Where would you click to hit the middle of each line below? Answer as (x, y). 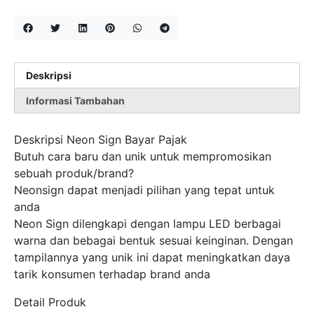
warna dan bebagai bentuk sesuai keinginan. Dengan (153, 241)
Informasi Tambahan (75, 100)
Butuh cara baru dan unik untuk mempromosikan (143, 157)
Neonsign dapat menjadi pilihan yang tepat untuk (144, 190)
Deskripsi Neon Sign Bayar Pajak (101, 140)
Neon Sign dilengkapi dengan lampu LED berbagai (148, 224)
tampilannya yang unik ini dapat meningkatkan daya (152, 258)
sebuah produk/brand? (74, 173)
